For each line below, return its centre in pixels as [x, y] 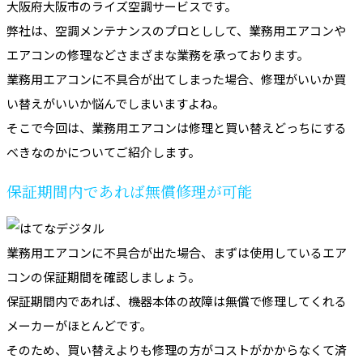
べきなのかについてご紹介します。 [103, 152]
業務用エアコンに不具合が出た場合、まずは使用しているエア [177, 253]
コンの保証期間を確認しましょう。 [103, 277]
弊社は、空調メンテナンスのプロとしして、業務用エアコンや [176, 30]
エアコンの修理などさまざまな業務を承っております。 [158, 54]
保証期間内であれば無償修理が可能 [130, 192]
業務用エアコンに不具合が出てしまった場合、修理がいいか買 [176, 79]
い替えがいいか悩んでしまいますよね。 [115, 103]
